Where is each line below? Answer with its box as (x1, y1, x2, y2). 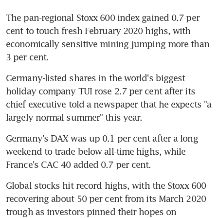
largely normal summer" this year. (6, 111, 143, 123)
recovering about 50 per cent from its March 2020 (6, 193, 206, 204)
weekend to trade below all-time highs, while (6, 145, 186, 157)
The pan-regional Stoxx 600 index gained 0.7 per (6, 12, 200, 23)
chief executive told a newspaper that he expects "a (6, 98, 212, 109)
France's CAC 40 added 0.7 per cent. (6, 159, 151, 170)
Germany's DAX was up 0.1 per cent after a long (6, 132, 198, 144)
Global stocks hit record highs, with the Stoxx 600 (6, 180, 206, 191)
